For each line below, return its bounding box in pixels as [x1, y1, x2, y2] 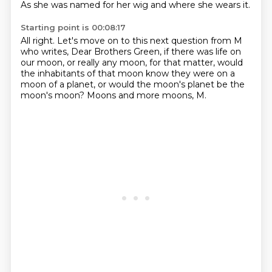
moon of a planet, [20, 79, 98, 90]
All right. [20, 35, 57, 46]
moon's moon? [20, 90, 87, 101]
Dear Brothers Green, [70, 46, 164, 57]
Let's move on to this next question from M [56, 35, 242, 46]
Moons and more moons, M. [86, 90, 206, 101]
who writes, [20, 46, 71, 57]
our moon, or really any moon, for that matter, [20, 57, 217, 68]
